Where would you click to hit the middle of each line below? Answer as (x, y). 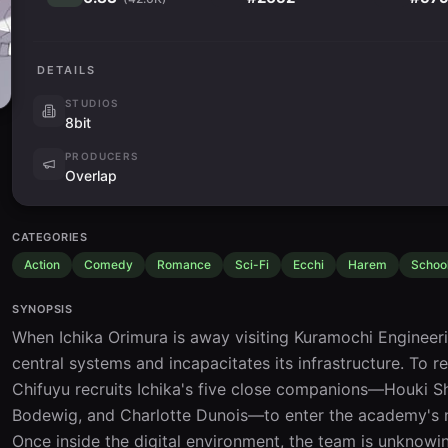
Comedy (108, 264)
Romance (184, 264)
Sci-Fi (252, 264)
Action (42, 264)
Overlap (91, 175)
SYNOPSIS (42, 309)
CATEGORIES (50, 237)
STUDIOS (92, 103)
